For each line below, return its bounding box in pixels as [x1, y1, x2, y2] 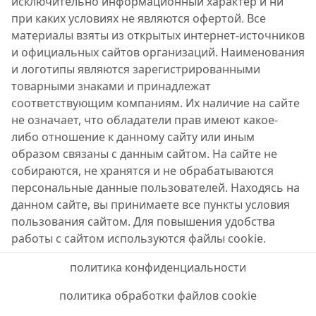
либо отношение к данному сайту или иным [11, 129, 255, 145]
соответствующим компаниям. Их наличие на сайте [11, 95, 300, 111]
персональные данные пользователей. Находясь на [11, 180, 300, 196]
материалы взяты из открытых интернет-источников [11, 28, 305, 44]
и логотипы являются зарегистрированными [11, 61, 260, 78]
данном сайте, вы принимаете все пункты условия [11, 197, 290, 213]
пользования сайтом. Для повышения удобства [11, 214, 275, 230]
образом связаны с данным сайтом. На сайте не [11, 146, 277, 162]
